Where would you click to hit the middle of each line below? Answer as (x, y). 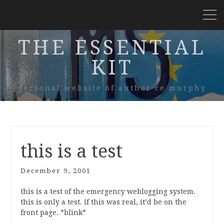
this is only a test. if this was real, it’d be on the (103, 202)
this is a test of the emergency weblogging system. (108, 191)
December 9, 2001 (56, 171)
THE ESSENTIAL (112, 48)
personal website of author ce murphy (112, 88)
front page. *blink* (53, 212)
